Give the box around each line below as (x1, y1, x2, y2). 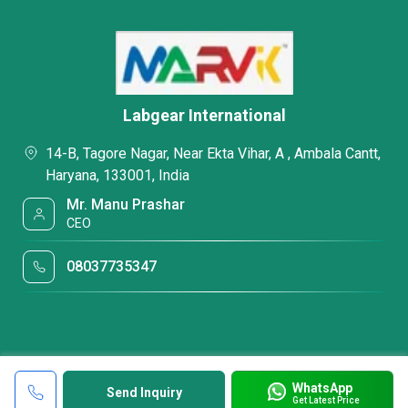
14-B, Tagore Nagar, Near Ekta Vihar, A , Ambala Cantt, (46, 145, 381, 162)
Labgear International (122, 106, 286, 125)
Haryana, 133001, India (46, 167, 189, 184)
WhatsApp (291, 380, 352, 395)
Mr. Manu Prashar (66, 196, 186, 213)
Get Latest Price (291, 394, 360, 405)
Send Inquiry (106, 385, 182, 400)
